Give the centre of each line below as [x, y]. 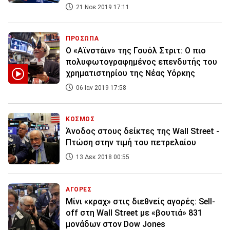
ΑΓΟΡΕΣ [79, 190]
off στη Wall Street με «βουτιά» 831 [134, 213]
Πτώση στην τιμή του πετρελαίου [131, 143]
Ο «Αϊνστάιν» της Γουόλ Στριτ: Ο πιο [136, 51]
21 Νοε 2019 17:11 [102, 7]
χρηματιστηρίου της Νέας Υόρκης [130, 73]
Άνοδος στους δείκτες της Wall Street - [142, 131]
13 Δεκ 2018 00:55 [102, 157]
